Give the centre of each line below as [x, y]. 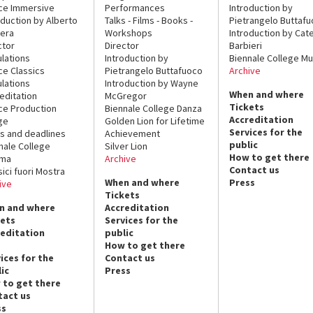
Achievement [133, 133]
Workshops [129, 32]
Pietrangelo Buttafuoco [154, 70]
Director [122, 45]
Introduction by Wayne [152, 83]
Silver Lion [126, 146]
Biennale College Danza [154, 108]
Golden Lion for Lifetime [155, 121]
